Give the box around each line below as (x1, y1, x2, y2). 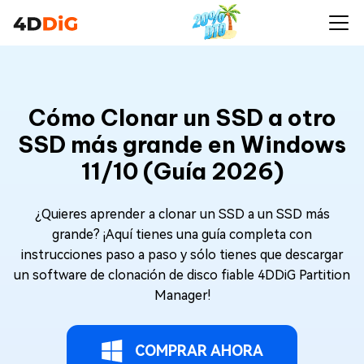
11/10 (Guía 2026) (80, 157, 284, 185)
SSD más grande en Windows (18, 130, 346, 158)
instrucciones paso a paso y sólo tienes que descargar (20, 247, 344, 262)
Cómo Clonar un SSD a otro (28, 103, 336, 132)
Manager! (154, 288, 210, 303)
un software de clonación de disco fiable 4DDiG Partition (14, 267, 350, 283)
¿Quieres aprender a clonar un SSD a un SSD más (34, 206, 330, 222)
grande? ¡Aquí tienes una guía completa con (52, 227, 312, 242)
